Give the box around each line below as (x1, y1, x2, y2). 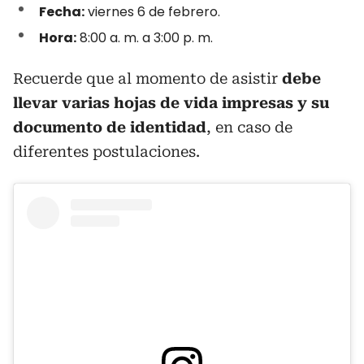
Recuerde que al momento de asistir (13, 70, 282, 87)
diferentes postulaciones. (13, 143, 200, 160)
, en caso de (206, 119, 292, 136)
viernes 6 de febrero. (84, 2, 220, 21)
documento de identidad (13, 119, 206, 136)
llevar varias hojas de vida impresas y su (13, 94, 329, 111)
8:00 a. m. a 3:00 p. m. (76, 28, 213, 47)
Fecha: (39, 2, 84, 21)
